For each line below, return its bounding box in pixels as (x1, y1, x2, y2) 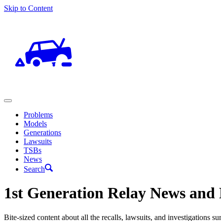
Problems (24, 110, 53, 119)
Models (24, 119, 47, 128)
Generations (24, 128, 61, 137)
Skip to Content (4, 4, 53, 12)
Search (24, 165, 45, 173)
